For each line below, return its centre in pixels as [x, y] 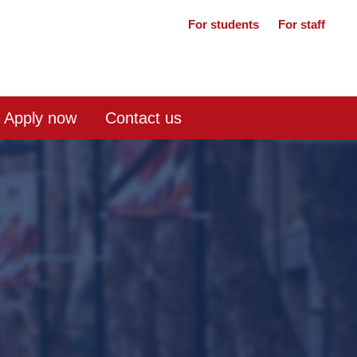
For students [225, 24]
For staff [302, 24]
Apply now [40, 118]
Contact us [143, 118]
